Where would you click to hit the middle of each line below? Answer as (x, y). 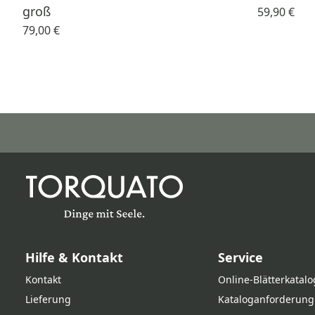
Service (241, 257)
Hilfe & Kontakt (74, 257)
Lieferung (48, 299)
